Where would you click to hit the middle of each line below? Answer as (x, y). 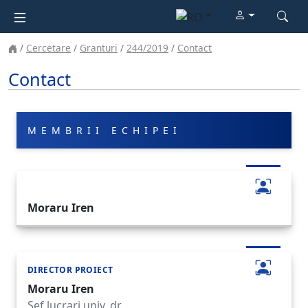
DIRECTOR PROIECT (70, 269)
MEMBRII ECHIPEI (104, 131)
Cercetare (48, 47)
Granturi (99, 47)
